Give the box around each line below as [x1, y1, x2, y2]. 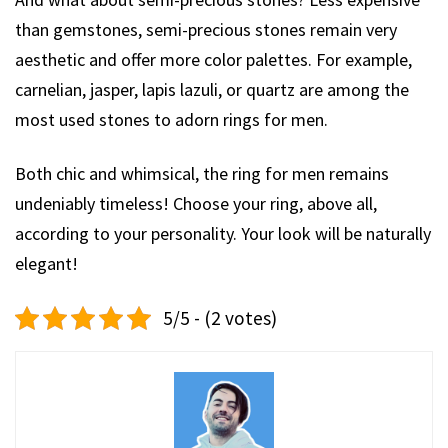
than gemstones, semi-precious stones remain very [15, 18, 397, 42]
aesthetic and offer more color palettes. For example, [15, 48, 412, 72]
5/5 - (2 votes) [162, 306, 277, 331]
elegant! [15, 252, 78, 276]
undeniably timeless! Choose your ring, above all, [15, 192, 377, 216]
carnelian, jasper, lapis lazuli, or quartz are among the [15, 78, 409, 102]
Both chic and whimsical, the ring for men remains [15, 162, 389, 186]
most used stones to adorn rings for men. [15, 108, 328, 132]
